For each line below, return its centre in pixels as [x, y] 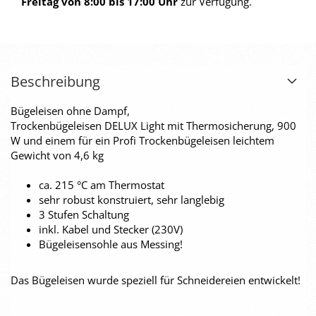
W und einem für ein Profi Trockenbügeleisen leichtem [142, 140]
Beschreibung [55, 81]
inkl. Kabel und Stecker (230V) [111, 229]
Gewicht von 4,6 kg [57, 155]
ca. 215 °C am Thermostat [102, 185]
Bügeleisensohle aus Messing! [111, 244]
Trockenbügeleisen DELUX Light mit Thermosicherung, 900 [153, 126]
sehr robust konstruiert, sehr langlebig [132, 200]
